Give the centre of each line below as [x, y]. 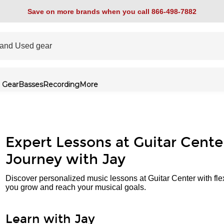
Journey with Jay [65, 159]
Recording [61, 84]
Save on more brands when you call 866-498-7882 [112, 11]
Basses [31, 84]
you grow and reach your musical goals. [76, 187]
